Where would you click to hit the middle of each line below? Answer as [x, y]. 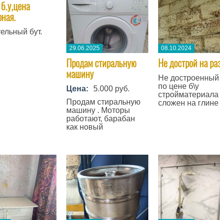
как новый [84, 127]
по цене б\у [178, 86]
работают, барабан [100, 119]
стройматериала [188, 95]
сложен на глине [188, 103]
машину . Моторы [98, 110]
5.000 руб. [111, 89]
